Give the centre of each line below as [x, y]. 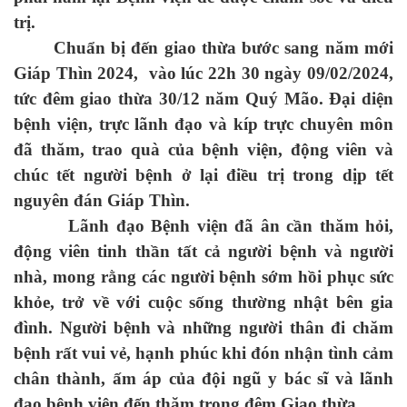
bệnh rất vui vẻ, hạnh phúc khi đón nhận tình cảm [203, 353]
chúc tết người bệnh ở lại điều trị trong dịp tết [203, 175]
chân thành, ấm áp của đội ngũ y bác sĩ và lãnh [203, 378]
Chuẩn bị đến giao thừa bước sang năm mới [203, 48]
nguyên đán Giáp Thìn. [102, 200]
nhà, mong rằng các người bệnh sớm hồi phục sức [203, 277]
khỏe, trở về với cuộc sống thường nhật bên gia [203, 302]
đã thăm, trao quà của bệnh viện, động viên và [203, 149]
